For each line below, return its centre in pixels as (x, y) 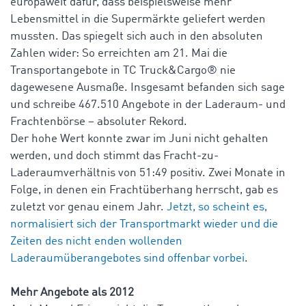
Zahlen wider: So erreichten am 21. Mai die (119, 54)
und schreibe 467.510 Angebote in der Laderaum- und (148, 105)
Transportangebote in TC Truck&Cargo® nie (123, 71)
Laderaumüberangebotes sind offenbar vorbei (127, 259)
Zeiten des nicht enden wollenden (96, 242)
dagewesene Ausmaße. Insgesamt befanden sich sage (148, 88)
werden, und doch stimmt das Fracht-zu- (114, 156)
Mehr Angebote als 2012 (72, 293)
